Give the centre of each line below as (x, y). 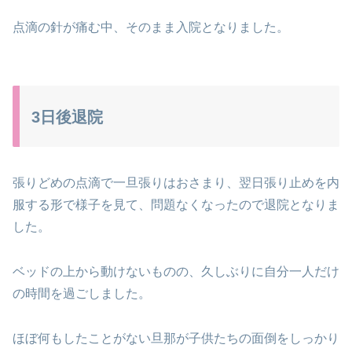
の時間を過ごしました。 (82, 293)
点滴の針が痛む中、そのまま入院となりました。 (151, 27)
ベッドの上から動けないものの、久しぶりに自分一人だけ (176, 271)
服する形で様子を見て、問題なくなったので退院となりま (176, 205)
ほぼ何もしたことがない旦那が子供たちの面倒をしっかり (176, 338)
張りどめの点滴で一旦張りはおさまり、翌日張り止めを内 (176, 183)
